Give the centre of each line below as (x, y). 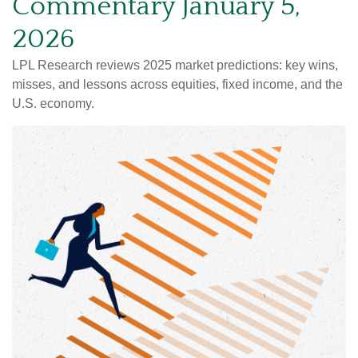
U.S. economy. (53, 103)
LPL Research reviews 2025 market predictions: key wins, (175, 65)
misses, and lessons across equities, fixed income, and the (177, 84)
